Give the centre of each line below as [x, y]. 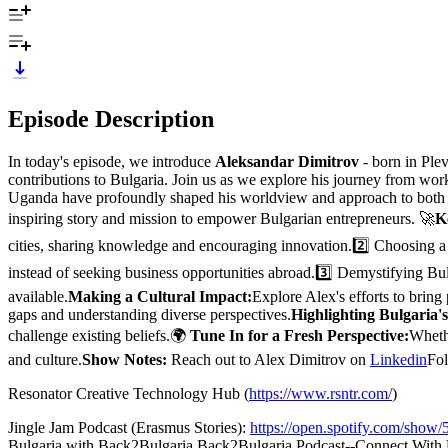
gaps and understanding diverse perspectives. [149, 314]
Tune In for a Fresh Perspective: [297, 335]
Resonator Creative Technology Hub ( [128, 393]
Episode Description [111, 118]
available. [38, 296]
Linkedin [398, 359]
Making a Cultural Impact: [160, 296]
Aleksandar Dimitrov [287, 161]
